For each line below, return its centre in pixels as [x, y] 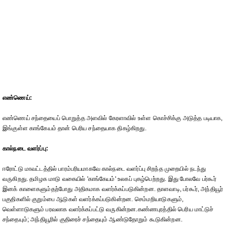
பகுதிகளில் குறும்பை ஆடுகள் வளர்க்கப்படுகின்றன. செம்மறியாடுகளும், [93, 199]
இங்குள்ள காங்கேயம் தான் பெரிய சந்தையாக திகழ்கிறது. [74, 128]
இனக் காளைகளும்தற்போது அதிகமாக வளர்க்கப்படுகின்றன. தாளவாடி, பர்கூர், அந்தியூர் [113, 189]
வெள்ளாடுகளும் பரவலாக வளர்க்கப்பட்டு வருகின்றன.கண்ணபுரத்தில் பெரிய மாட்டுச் [108, 209]
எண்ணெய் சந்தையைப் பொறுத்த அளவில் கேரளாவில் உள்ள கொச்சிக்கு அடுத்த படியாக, [113, 118]
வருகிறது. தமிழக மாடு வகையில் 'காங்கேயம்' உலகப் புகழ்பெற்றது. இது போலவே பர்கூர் [110, 179]
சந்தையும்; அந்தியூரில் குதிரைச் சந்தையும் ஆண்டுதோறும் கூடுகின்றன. [93, 219]
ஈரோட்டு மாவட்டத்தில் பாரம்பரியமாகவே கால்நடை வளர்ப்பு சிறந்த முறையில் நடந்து [104, 169]
